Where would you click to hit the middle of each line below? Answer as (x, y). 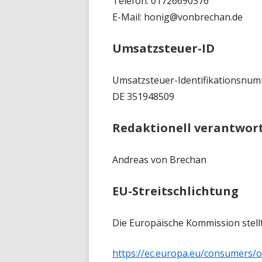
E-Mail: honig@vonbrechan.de (177, 17)
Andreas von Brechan (159, 160)
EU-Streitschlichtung (175, 191)
